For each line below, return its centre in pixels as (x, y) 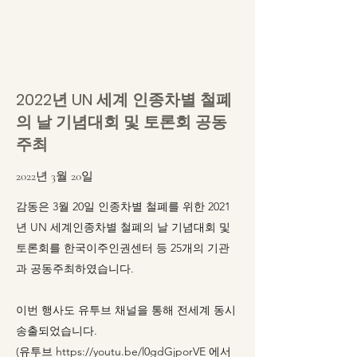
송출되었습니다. (57, 331)
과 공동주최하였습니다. (75, 269)
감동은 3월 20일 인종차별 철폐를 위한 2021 (123, 206)
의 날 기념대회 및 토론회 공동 (122, 122)
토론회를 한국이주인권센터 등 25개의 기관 (123, 248)
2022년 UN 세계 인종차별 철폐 (124, 100)
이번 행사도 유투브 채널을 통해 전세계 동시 (126, 310)
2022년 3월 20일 (55, 176)
